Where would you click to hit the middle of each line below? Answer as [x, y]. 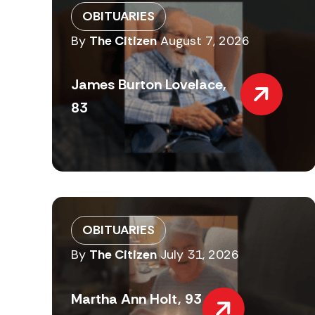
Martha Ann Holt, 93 [136, 298]
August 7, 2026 [205, 40]
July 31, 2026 [200, 255]
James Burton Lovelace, [149, 85]
